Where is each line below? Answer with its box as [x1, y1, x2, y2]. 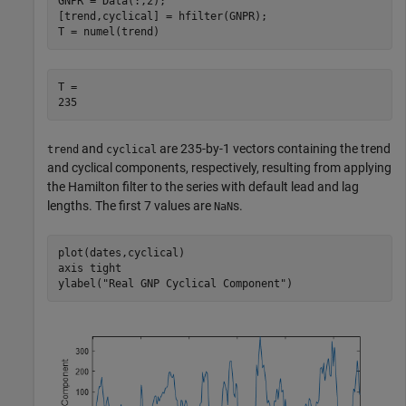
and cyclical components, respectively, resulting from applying [47, 160, 391, 176]
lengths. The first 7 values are [47, 198, 214, 214]
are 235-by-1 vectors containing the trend [157, 141, 391, 157]
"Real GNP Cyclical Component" [101, 276, 286, 290]
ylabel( [57, 276, 102, 290]
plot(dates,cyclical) [57, 246, 191, 259]
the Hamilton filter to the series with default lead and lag [47, 179, 359, 195]
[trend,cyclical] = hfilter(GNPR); [57, 9, 267, 23]
